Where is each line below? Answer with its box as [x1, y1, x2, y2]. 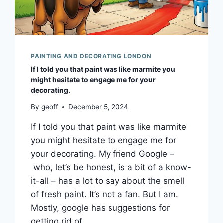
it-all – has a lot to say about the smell [31, 176, 185, 186]
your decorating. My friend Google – [31, 149, 175, 159]
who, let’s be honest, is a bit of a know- [31, 162, 192, 173]
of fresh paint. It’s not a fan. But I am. [31, 189, 179, 200]
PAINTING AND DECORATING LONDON [31, 52, 152, 60]
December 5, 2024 [68, 103, 128, 111]
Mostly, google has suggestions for [31, 203, 170, 213]
